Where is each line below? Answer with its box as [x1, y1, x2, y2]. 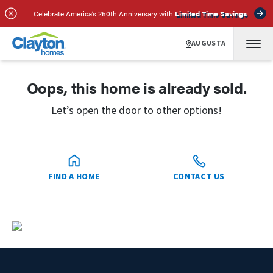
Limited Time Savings [174, 8, 247, 19]
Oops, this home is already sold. [26, 77, 247, 98]
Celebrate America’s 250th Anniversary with [33, 8, 173, 19]
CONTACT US [172, 171, 225, 183]
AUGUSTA [191, 38, 226, 49]
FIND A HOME [48, 171, 101, 183]
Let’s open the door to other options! [51, 103, 222, 118]
